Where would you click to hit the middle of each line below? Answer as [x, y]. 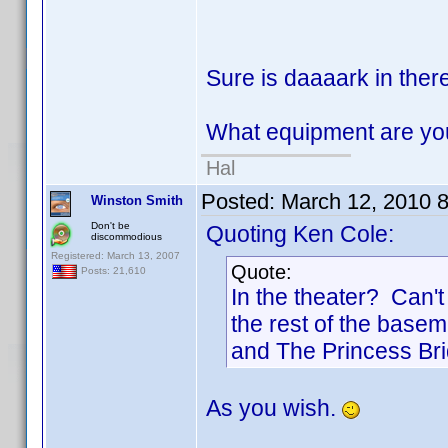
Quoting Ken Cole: [300, 234]
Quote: [261, 272]
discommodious [126, 236]
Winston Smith [137, 200]
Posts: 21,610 [112, 271]
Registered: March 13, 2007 [115, 255]
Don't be [110, 225]
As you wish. [274, 408]
